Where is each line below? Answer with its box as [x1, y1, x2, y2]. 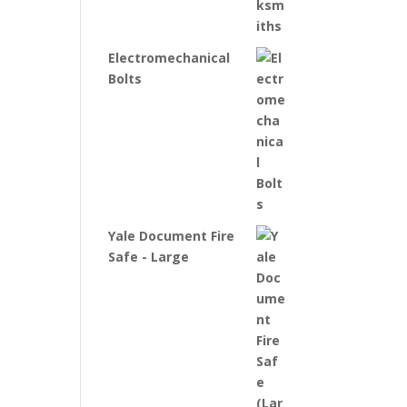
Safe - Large [108, 247, 190, 265]
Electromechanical [108, 48, 231, 66]
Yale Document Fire [108, 226, 235, 244]
